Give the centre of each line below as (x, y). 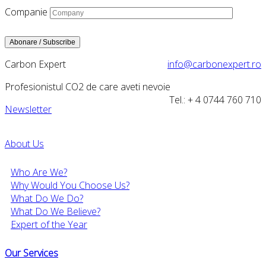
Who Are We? (39, 172)
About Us (24, 144)
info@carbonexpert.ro (214, 64)
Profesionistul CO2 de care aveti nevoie (88, 87)
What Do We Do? (47, 199)
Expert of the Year (49, 225)
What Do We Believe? (56, 212)
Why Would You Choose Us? (70, 186)
